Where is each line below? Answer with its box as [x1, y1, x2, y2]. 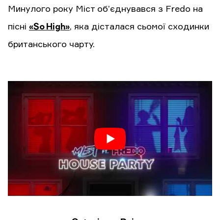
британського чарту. [8, 40, 95, 50]
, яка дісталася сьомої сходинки [70, 23, 209, 32]
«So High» [29, 23, 70, 32]
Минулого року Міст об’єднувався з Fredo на [8, 5, 203, 14]
